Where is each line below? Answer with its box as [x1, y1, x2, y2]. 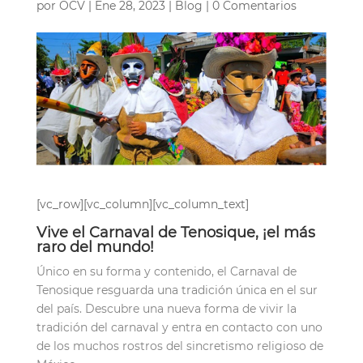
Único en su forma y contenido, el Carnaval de [36, 263, 297, 279]
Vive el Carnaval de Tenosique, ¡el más [36, 223, 315, 241]
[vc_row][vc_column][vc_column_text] [36, 196, 249, 211]
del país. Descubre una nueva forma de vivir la [36, 301, 297, 316]
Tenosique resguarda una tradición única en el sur [36, 282, 318, 297]
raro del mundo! [36, 237, 154, 256]
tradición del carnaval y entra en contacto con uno [36, 319, 322, 335]
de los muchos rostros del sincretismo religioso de [36, 338, 323, 353]
